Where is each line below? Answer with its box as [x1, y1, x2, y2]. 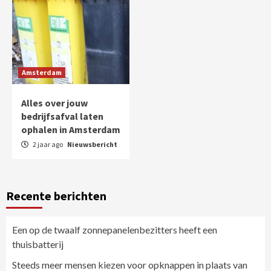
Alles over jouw [21, 96, 88, 109]
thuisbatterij [12, 238, 64, 250]
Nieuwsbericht [67, 139, 117, 149]
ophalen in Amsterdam [21, 123, 120, 135]
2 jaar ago [31, 139, 64, 149]
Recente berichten [6, 188, 106, 203]
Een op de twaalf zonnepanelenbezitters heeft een [12, 223, 217, 235]
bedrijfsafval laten [21, 109, 103, 122]
